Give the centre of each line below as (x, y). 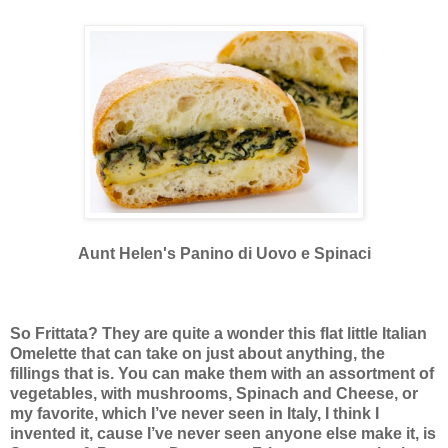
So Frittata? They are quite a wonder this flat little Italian (218, 333)
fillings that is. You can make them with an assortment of (222, 373)
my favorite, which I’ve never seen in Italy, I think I (194, 413)
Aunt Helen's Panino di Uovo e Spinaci (224, 253)
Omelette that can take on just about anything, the (197, 353)
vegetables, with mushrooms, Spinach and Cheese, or (214, 393)
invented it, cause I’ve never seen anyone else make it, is (223, 433)
